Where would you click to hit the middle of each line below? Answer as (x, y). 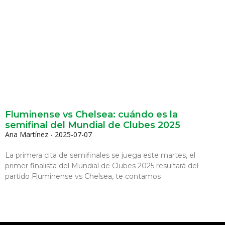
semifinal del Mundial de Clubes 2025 (93, 125)
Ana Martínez (28, 134)
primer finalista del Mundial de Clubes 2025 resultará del (102, 165)
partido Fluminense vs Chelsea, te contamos (83, 176)
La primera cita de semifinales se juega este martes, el (100, 155)
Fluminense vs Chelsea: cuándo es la (91, 114)
